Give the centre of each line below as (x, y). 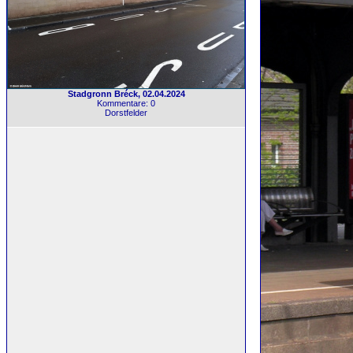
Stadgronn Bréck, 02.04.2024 (126, 94)
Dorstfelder (126, 113)
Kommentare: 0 (126, 103)
